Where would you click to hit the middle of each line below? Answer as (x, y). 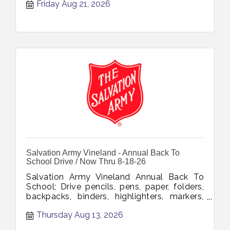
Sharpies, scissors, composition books (115, 216)
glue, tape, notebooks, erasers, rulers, (115, 206)
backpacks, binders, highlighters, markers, (115, 197)
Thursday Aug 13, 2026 (80, 215)
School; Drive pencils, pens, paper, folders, (115, 187)
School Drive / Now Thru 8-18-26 (86, 162)
